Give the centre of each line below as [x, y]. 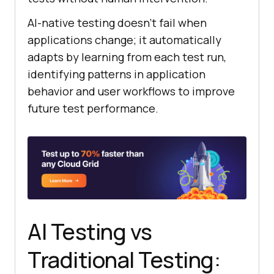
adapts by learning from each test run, [127, 57]
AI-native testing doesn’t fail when [117, 22]
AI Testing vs [90, 232]
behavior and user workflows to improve [131, 91]
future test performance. [93, 108]
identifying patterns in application [117, 74]
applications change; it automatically [124, 39]
